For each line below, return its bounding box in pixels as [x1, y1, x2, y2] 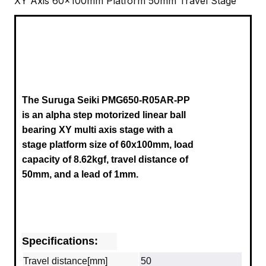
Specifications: [22, 235, 98, 247]
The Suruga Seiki [22, 94, 102, 105]
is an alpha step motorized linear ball [22, 109, 186, 120]
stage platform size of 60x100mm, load [22, 139, 194, 150]
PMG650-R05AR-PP [102, 94, 190, 105]
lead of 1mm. [81, 169, 138, 179]
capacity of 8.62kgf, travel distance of [22, 154, 188, 164]
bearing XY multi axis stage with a [22, 124, 173, 135]
